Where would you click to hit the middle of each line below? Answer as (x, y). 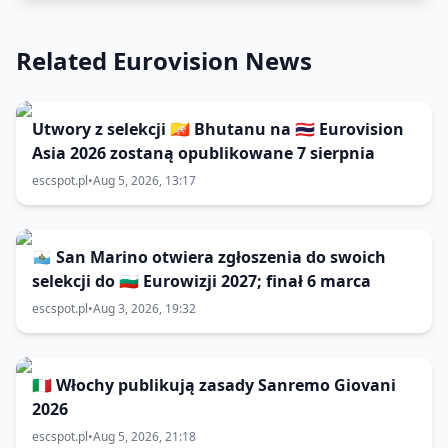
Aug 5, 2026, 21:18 (144, 436)
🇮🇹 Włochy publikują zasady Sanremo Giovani (214, 385)
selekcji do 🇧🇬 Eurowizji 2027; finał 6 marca (201, 281)
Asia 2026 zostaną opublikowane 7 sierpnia (203, 153)
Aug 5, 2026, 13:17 (144, 180)
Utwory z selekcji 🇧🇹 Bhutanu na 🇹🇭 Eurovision (218, 129)
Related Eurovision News (164, 60)
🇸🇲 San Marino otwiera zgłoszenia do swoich (209, 257)
